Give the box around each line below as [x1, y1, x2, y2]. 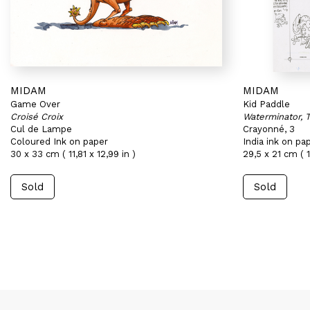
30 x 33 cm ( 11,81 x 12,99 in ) [10, 149, 136, 159]
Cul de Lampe [10, 124, 72, 134]
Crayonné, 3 [243, 124, 295, 134]
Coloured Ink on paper [10, 136, 108, 147]
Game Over [10, 99, 60, 109]
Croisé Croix [10, 111, 63, 122]
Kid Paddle [243, 99, 290, 109]
